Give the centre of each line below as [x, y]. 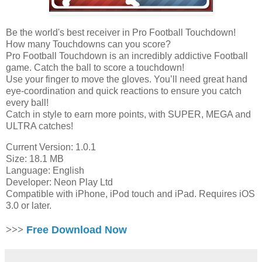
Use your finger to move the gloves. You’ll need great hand [127, 80]
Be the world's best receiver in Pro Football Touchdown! [121, 33]
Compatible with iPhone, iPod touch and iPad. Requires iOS [130, 194]
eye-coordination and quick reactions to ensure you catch [124, 91]
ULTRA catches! [39, 126]
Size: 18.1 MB [35, 159]
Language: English [45, 171]
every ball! [27, 103]
